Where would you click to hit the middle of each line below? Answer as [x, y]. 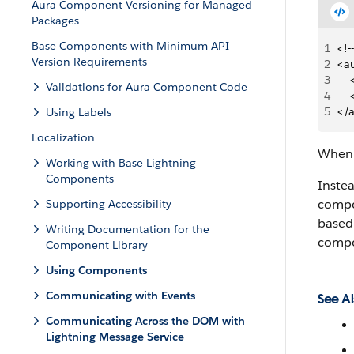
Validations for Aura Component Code [147, 87]
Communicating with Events [121, 296]
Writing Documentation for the [128, 229]
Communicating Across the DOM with [145, 321]
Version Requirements [89, 62]
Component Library [97, 245]
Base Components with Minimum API [130, 46]
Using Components [96, 270]
